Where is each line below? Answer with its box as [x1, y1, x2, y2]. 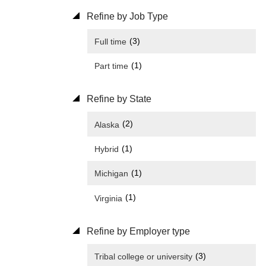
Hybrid [94, 144, 119, 154]
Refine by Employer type [84, 226, 190, 236]
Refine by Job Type [84, 11, 168, 21]
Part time [94, 61, 128, 71]
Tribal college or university [94, 251, 192, 261]
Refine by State [84, 94, 151, 104]
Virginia [94, 193, 122, 203]
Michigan [94, 169, 128, 179]
